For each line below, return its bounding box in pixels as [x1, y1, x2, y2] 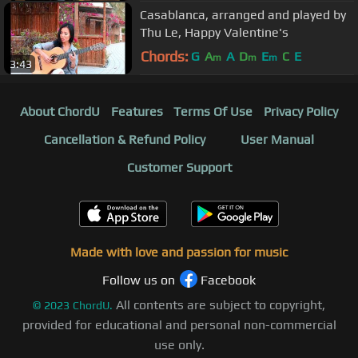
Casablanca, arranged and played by [140, 6, 346, 22]
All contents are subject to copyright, [116, 297, 325, 313]
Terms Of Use [173, 104, 253, 120]
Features [110, 104, 163, 120]
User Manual [241, 132, 314, 148]
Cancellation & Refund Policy [44, 132, 205, 148]
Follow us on [102, 272, 175, 288]
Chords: [141, 48, 189, 66]
